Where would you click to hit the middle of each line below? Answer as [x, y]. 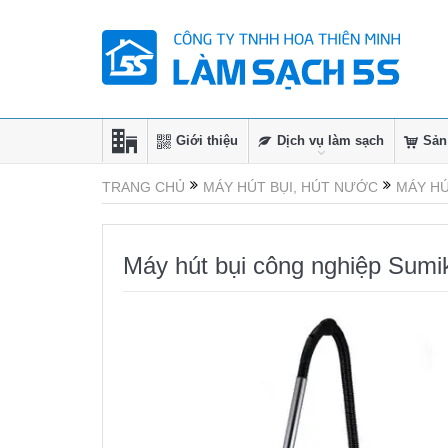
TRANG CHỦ [143, 187]
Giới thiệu [207, 140]
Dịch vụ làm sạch [330, 140]
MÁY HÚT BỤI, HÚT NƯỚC [290, 187]
